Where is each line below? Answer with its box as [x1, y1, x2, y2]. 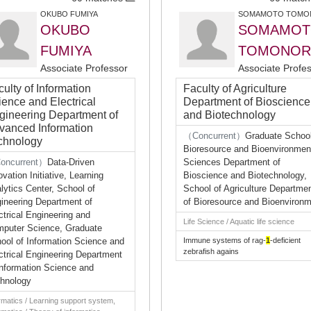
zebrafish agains [183, 247, 239, 255]
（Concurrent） [183, 131, 245, 141]
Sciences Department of [183, 157, 280, 167]
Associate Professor [40, 62, 128, 74]
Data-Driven [47, 157, 94, 167]
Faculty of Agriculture [183, 83, 287, 94]
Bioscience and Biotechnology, [183, 170, 307, 180]
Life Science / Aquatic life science [183, 217, 294, 226]
